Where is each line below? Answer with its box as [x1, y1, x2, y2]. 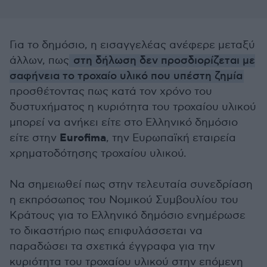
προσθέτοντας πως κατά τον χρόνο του [10, 85, 212, 98]
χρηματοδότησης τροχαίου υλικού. [10, 147, 187, 160]
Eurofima [60, 131, 106, 145]
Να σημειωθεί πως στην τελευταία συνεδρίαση [10, 178, 253, 191]
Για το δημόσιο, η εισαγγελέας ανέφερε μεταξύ [10, 39, 255, 51]
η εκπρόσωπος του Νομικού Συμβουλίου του [10, 194, 238, 206]
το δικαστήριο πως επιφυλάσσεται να [10, 225, 203, 237]
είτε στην [10, 132, 60, 144]
